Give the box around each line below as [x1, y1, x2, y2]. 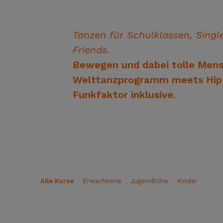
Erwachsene [83, 177, 121, 185]
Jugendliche [130, 177, 168, 185]
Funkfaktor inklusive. [73, 89, 176, 101]
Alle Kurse [40, 177, 74, 185]
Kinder [177, 177, 198, 185]
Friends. [73, 44, 110, 56]
